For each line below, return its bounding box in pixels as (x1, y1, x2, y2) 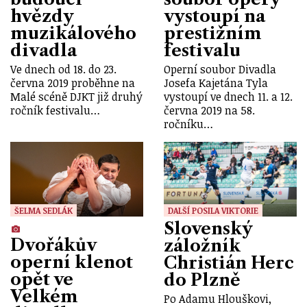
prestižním (164, 23, 262, 44)
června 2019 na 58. (164, 102, 255, 118)
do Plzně (164, 269, 241, 290)
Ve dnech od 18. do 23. (10, 61, 116, 77)
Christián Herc (164, 252, 294, 273)
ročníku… (164, 116, 213, 132)
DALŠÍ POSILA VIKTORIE (168, 205, 258, 217)
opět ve (10, 269, 73, 289)
